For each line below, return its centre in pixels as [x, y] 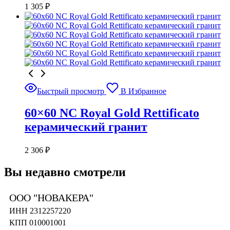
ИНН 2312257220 [40, 211]
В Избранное [143, 91]
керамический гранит [86, 127]
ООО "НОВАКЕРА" [51, 198]
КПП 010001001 [38, 223]
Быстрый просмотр [71, 91]
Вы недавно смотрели [65, 172]
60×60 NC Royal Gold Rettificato [112, 113]
